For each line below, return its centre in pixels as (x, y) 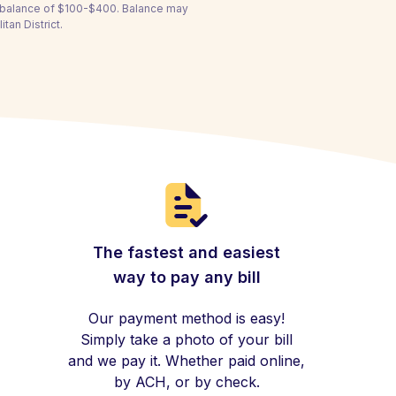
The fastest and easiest (187, 252)
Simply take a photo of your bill (187, 339)
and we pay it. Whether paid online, (187, 361)
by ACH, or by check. (187, 382)
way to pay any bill (187, 277)
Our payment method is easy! (187, 318)
